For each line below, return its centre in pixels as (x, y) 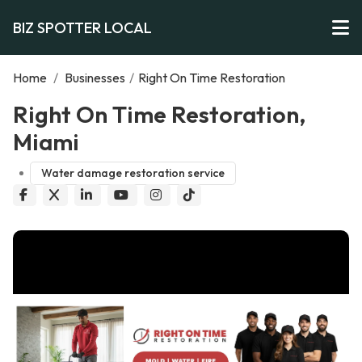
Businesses (95, 78)
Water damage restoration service (133, 173)
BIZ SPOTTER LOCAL (82, 27)
